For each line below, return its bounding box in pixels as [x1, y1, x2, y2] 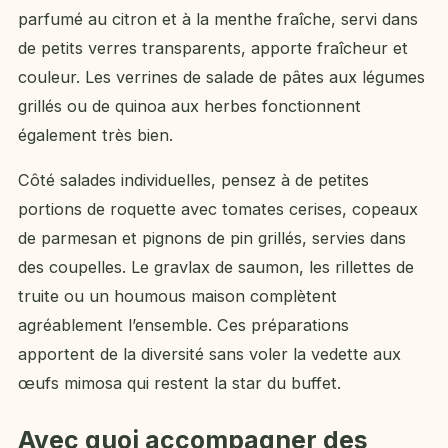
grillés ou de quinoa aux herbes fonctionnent [18, 95, 361, 116]
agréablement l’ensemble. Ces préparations [18, 314, 349, 335]
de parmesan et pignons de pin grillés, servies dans [18, 227, 406, 248]
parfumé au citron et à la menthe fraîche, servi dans [18, 8, 418, 29]
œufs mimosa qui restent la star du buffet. [18, 372, 341, 393]
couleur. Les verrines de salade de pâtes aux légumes [18, 66, 425, 87]
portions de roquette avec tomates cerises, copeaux [18, 198, 418, 219]
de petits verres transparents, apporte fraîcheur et [18, 37, 408, 58]
